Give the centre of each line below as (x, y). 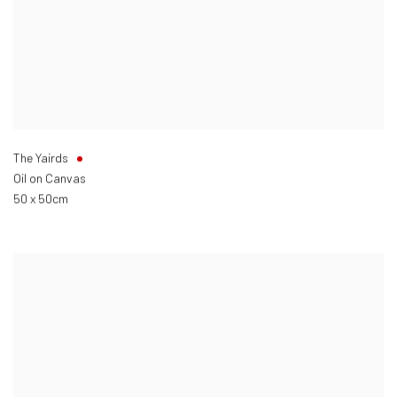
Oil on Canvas (50, 178)
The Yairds (41, 158)
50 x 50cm (41, 198)
